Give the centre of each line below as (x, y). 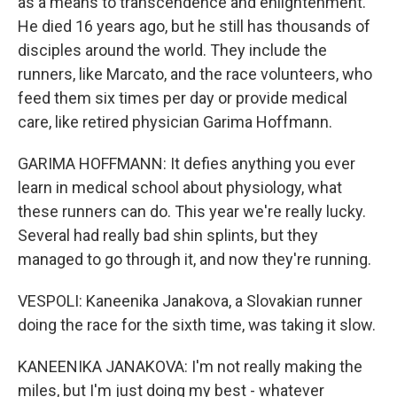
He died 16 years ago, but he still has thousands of (194, 26)
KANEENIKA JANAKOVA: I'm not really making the (190, 366)
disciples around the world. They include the (172, 50)
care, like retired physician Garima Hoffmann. (175, 122)
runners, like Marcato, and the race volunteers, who (195, 74)
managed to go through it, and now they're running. (195, 259)
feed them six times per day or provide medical (183, 98)
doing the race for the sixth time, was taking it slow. (197, 325)
